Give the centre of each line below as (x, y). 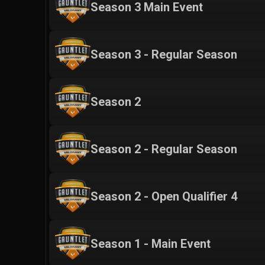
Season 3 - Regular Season (164, 54)
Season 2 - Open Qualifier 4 (164, 196)
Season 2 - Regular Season (164, 149)
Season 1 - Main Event (151, 243)
